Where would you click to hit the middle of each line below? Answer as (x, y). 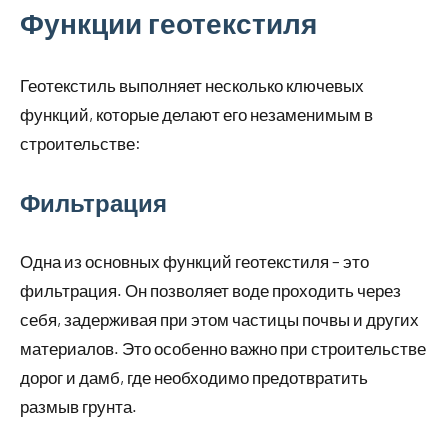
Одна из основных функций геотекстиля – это (194, 261)
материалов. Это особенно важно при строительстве (223, 348)
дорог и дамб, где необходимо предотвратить (194, 377)
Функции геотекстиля (168, 23)
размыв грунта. (78, 406)
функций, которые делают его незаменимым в (196, 114)
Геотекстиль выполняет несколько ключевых (192, 85)
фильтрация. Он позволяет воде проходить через (210, 290)
